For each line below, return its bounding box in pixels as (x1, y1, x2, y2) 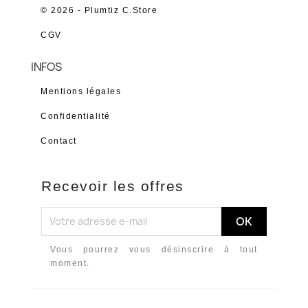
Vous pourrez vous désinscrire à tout (50, 244, 258, 254)
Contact (41, 135, 77, 146)
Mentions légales (41, 86, 122, 96)
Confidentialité (41, 111, 111, 121)
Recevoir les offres (41, 177, 184, 194)
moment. (50, 258, 90, 268)
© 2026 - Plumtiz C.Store (41, 5, 158, 15)
